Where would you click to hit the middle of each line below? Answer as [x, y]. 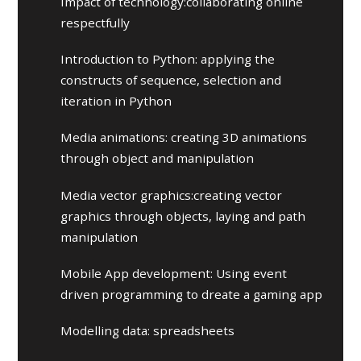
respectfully [95, 22]
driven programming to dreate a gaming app [192, 295]
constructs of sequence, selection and [171, 80]
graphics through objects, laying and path [183, 216]
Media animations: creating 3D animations [184, 137]
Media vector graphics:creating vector [172, 195]
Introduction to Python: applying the [168, 59]
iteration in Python [116, 101]
